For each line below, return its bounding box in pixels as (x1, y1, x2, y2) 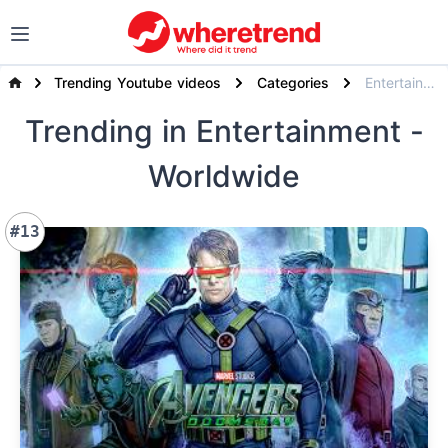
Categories (257, 74, 330, 91)
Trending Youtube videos (54, 74, 222, 91)
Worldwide (148, 158, 300, 195)
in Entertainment (161, 113, 410, 150)
